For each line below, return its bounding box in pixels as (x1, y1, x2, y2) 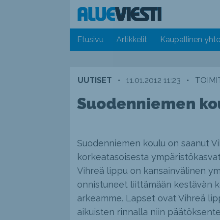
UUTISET (77, 76, 112, 85)
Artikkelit (116, 35, 148, 45)
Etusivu (77, 35, 104, 45)
